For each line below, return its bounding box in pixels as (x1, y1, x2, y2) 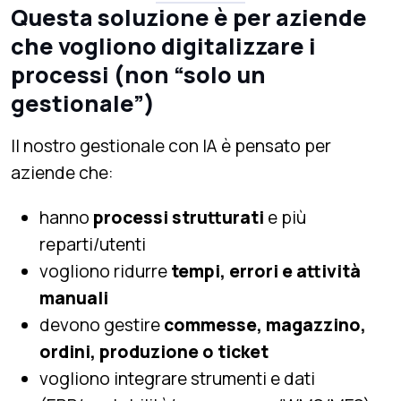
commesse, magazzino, (164, 312, 366, 337)
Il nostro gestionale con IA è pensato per (11, 133, 331, 158)
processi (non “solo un (11, 58, 266, 90)
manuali (39, 286, 108, 310)
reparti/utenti (39, 232, 146, 256)
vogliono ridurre (39, 259, 171, 283)
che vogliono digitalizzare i (11, 30, 316, 62)
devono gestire (39, 312, 164, 337)
